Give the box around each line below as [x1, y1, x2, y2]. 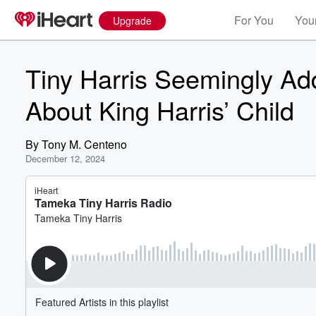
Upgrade [113, 13, 152, 28]
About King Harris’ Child [25, 92, 294, 128]
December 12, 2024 [25, 152, 105, 165]
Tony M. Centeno [42, 136, 127, 152]
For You [234, 12, 274, 28]
